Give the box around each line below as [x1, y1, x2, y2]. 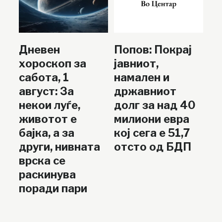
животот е [19, 112, 77, 126]
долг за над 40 [113, 99, 195, 112]
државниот [113, 85, 176, 98]
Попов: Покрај [113, 43, 192, 56]
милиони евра [113, 112, 189, 126]
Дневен [19, 43, 60, 56]
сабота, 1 [19, 71, 69, 84]
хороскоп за [19, 57, 86, 70]
